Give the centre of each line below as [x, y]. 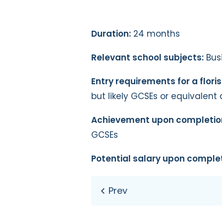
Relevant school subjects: [147, 57]
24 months [155, 33]
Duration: [111, 33]
